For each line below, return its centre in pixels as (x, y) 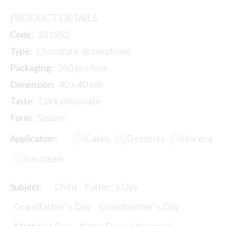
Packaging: (32, 68)
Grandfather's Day (53, 207)
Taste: (22, 101)
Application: (34, 138)
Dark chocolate (70, 101)
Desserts (146, 138)
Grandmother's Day (139, 207)
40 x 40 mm (81, 84)
